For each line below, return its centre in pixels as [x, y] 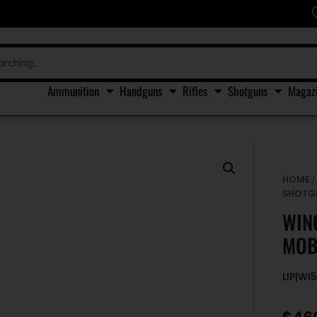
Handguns [141, 91]
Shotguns [248, 91]
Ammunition [73, 91]
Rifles [195, 91]
